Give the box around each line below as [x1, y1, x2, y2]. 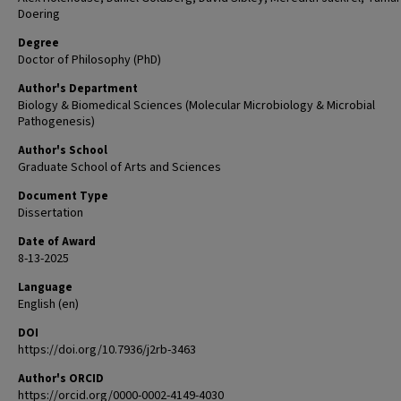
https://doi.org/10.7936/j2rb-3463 [18, 341, 196, 359]
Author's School [18, 142, 107, 158]
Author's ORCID [18, 371, 104, 387]
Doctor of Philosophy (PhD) [18, 51, 161, 69]
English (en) [18, 295, 79, 313]
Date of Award [18, 234, 96, 250]
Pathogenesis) [18, 113, 95, 131]
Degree [18, 35, 59, 51]
